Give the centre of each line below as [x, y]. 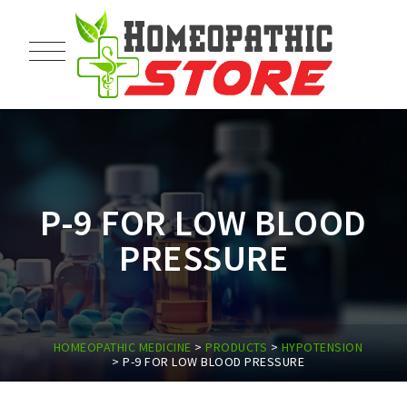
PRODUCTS [237, 347]
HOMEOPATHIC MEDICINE [122, 347]
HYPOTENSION [322, 347]
